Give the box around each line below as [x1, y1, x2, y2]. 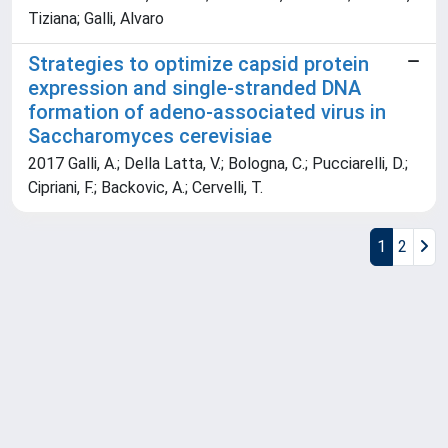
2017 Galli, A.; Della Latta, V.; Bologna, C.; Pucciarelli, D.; [28, 154, 408, 174]
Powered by [8, 408, 100, 427]
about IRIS [163, 408, 240, 427]
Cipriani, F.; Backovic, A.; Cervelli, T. [28, 178, 263, 198]
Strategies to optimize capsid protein [28, 52, 369, 77]
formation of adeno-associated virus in [28, 100, 386, 125]
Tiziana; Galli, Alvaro [28, 9, 164, 29]
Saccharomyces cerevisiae [28, 124, 272, 149]
